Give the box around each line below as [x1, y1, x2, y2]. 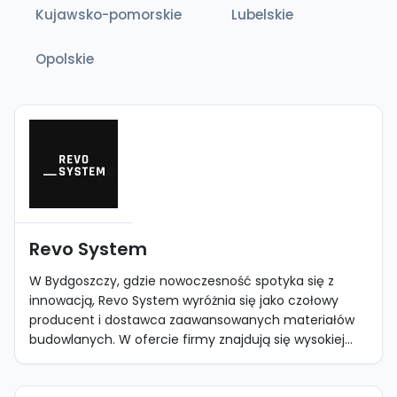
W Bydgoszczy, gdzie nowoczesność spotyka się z [29, 272, 334, 290]
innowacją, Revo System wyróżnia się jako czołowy [29, 292, 339, 309]
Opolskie [35, 50, 94, 68]
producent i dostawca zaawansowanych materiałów [29, 311, 354, 329]
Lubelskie [231, 5, 293, 24]
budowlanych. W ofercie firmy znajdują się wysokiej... [29, 331, 353, 348]
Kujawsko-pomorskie [35, 5, 182, 24]
